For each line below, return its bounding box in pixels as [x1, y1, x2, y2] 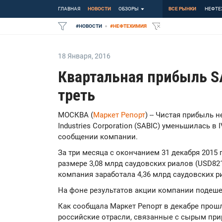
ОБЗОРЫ [118, 6, 139, 11]
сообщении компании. [58, 132, 138, 141]
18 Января [58, 52, 92, 60]
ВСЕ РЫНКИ [168, 6, 196, 11]
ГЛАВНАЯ [58, 6, 80, 11]
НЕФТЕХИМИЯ [113, 23, 147, 29]
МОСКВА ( [58, 111, 93, 119]
